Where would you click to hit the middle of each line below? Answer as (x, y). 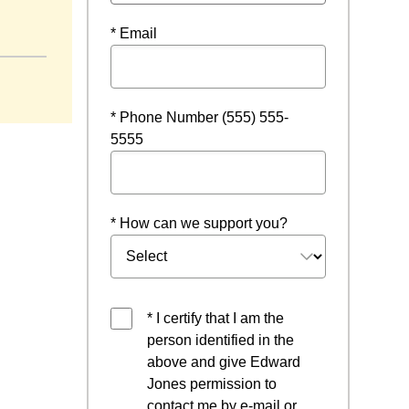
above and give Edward (224, 362)
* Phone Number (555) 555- (199, 117)
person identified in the (220, 340)
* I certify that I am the (215, 318)
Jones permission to (212, 384)
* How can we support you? (199, 223)
